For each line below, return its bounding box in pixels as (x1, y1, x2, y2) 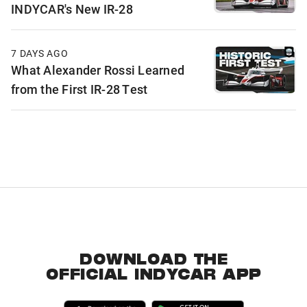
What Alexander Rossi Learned (11, 62, 184, 79)
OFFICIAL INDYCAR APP (45, 268, 262, 285)
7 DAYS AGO (11, 47, 69, 60)
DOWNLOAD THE (79, 253, 228, 270)
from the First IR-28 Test (11, 81, 148, 98)
